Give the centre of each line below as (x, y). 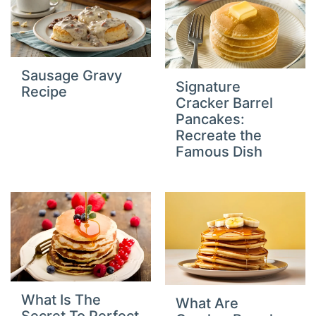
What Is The (61, 300)
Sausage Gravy (72, 76)
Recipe (44, 92)
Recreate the (219, 135)
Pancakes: (210, 119)
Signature (208, 86)
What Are (207, 304)
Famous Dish (219, 151)
